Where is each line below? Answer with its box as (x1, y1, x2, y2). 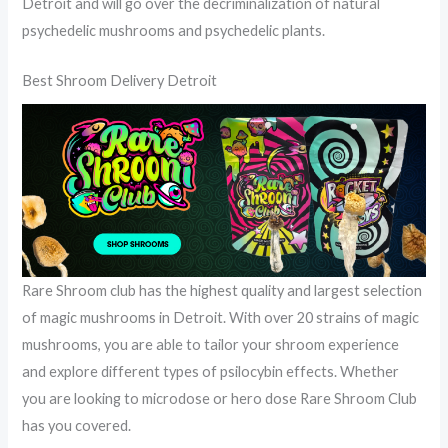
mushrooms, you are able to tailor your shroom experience (22, 335, 400, 353)
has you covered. (22, 416, 132, 434)
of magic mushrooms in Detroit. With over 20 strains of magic (22, 308, 420, 326)
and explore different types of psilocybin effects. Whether (22, 362, 400, 380)
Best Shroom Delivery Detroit (22, 71, 218, 89)
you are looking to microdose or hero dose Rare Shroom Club (22, 389, 418, 407)
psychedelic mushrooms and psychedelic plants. (22, 21, 326, 39)
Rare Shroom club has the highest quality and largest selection (22, 281, 423, 299)
